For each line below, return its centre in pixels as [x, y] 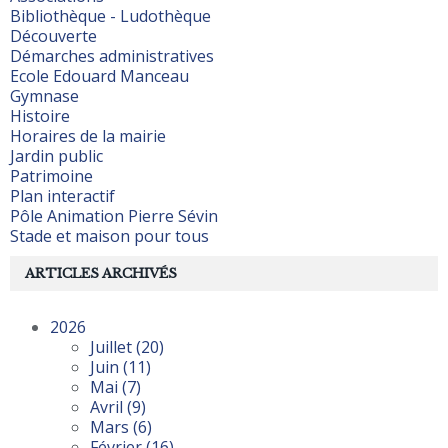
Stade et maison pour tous [109, 236]
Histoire [40, 116]
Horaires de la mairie [88, 136]
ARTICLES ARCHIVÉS [101, 274]
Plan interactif [62, 196]
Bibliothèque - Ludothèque [110, 16]
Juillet [113, 347]
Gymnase [44, 96]
